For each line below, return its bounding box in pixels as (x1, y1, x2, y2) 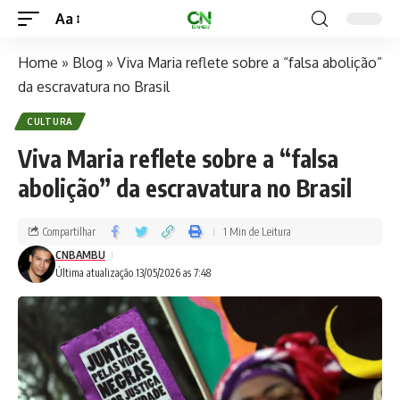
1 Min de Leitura (223, 224, 291, 238)
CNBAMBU (55, 248, 105, 262)
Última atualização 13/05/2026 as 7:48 (55, 266, 211, 279)
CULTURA (27, 116, 73, 127)
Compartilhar (43, 224, 96, 238)
